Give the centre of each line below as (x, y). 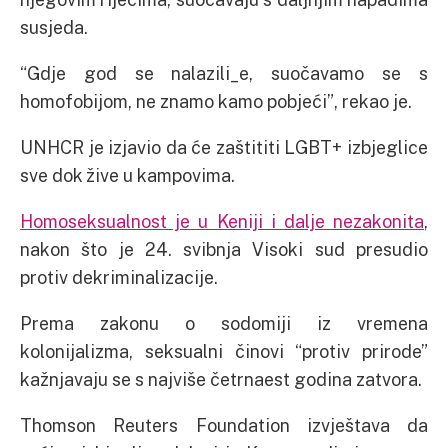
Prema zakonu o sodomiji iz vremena (224, 323)
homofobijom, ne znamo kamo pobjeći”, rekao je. (216, 101)
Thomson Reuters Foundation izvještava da (224, 425)
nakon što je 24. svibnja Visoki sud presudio (224, 249)
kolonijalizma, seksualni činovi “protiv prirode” (224, 351)
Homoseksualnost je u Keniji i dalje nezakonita (222, 221)
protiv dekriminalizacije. (119, 277)
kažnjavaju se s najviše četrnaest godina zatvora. (221, 379)
